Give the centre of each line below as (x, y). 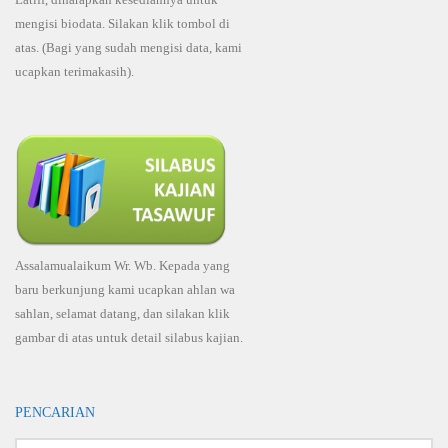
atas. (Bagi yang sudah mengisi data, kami (128, 48)
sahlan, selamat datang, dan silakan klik (122, 314)
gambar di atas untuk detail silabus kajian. (129, 338)
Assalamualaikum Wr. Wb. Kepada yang (122, 266)
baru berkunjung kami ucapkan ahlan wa (125, 290)
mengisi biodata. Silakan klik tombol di (122, 24)
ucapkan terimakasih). (74, 72)
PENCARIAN (55, 412)
